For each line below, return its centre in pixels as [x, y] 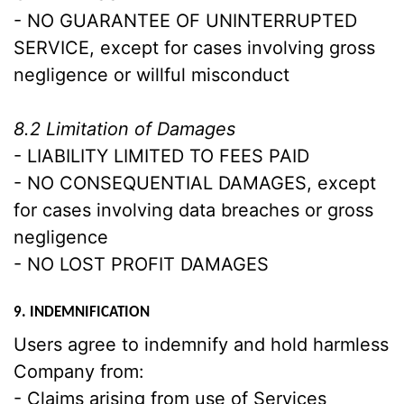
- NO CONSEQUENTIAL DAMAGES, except [195, 183]
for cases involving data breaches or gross [193, 210]
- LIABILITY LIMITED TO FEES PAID [161, 156]
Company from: [79, 372]
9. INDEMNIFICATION [82, 312]
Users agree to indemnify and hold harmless [201, 344]
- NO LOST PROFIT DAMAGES [141, 264]
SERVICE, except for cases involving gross [194, 48]
